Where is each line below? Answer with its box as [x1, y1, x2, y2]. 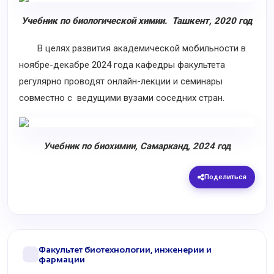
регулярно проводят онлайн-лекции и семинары [19, 76, 223, 87]
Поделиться [204, 172, 246, 181]
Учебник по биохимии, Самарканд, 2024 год [43, 141, 231, 152]
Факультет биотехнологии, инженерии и [39, 245, 212, 254]
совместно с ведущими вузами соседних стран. [19, 92, 224, 103]
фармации [39, 254, 85, 264]
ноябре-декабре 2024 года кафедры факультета [19, 59, 225, 70]
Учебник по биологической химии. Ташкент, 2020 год [21, 15, 253, 26]
